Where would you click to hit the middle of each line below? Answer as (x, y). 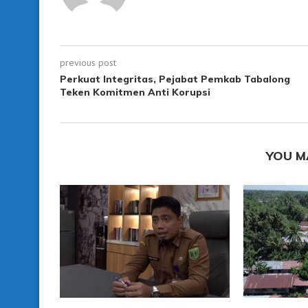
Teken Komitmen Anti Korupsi (135, 92)
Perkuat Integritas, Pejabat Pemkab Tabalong (175, 79)
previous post (88, 62)
